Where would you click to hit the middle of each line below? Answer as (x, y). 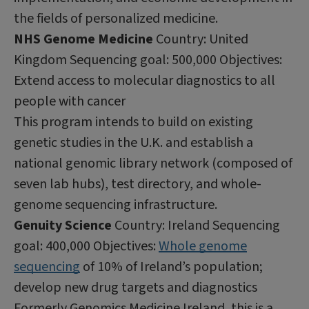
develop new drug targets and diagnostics (136, 287)
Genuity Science (64, 225)
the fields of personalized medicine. (116, 18)
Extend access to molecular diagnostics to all (144, 80)
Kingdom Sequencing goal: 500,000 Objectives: (148, 60)
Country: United (202, 39)
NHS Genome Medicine (85, 39)
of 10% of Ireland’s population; (171, 267)
